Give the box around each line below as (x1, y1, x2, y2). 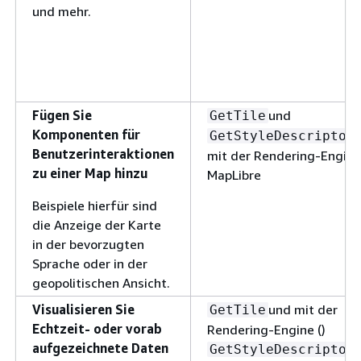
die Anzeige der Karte (32, 216, 161, 233)
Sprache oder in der (32, 255, 147, 272)
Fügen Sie (32, 106, 92, 123)
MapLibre (207, 166, 261, 183)
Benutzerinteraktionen (32, 145, 174, 162)
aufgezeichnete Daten (32, 339, 168, 356)
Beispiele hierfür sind (32, 197, 157, 214)
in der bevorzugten (32, 235, 144, 252)
